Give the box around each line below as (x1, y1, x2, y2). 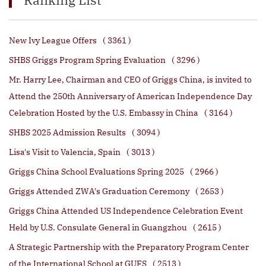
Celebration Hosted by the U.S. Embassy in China (9, 107, 198, 119)
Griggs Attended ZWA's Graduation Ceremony (9, 186, 189, 197)
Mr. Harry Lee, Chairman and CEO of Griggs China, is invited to (9, 74, 252, 85)
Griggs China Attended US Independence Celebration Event (9, 205, 243, 217)
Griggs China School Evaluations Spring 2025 (9, 166, 184, 178)
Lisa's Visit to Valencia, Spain (9, 147, 121, 158)
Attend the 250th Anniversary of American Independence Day (9, 91, 252, 102)
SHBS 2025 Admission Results (9, 127, 126, 138)
